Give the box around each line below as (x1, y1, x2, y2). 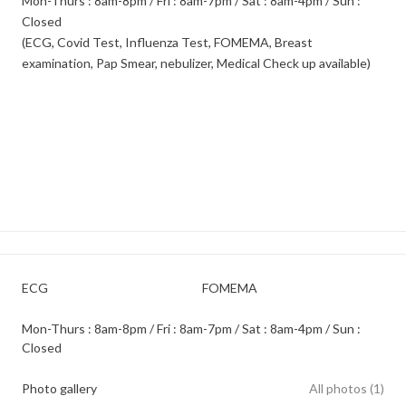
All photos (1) (309, 380, 384, 396)
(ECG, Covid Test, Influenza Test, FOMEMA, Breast (22, 34, 313, 50)
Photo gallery (22, 380, 97, 396)
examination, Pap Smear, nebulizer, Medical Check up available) (22, 55, 371, 71)
